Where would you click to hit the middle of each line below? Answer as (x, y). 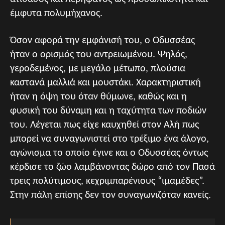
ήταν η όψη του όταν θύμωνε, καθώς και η (98, 97)
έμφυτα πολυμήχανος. (56, 14)
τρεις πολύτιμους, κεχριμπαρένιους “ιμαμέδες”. (107, 181)
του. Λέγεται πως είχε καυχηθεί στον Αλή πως (104, 125)
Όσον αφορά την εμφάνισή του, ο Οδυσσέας (102, 41)
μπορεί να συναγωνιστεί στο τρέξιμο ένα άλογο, (109, 139)
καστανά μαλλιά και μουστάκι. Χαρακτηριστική (105, 83)
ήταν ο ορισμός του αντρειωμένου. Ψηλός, (99, 55)
